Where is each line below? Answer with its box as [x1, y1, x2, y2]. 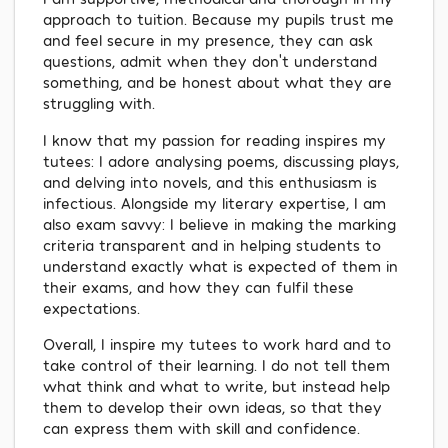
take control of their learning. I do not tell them [43, 356, 390, 375]
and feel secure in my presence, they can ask [43, 31, 373, 50]
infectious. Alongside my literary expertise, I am [43, 193, 386, 212]
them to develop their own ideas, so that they [43, 398, 382, 417]
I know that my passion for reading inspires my [43, 130, 386, 149]
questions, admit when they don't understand [43, 52, 377, 71]
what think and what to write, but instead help [43, 377, 390, 396]
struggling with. [43, 94, 155, 113]
